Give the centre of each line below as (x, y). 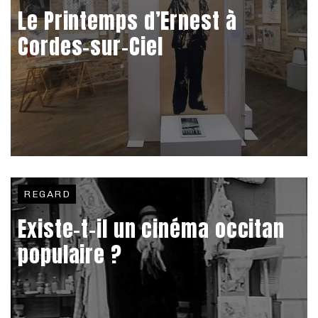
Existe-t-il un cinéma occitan (152, 229)
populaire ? (70, 254)
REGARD (47, 194)
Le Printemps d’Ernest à (127, 21)
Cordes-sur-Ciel (91, 46)
